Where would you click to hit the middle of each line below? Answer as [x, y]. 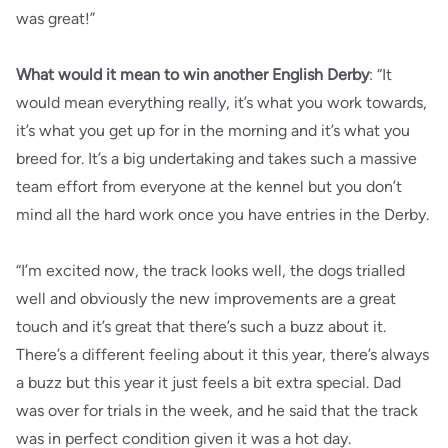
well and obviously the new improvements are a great [206, 298]
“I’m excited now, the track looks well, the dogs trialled [210, 270]
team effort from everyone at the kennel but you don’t [209, 186]
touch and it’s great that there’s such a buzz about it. [201, 326]
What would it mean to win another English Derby [192, 74]
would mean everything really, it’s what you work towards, [221, 102]
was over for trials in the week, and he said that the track [217, 410]
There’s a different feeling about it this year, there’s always [222, 354]
